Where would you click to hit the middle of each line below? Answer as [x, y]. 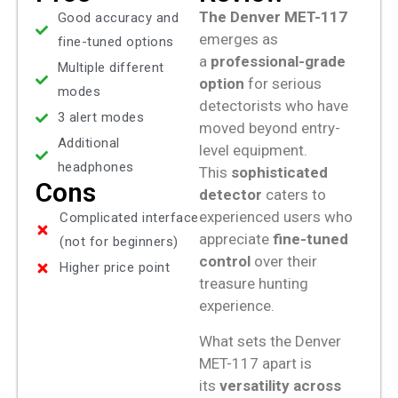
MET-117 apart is [255, 363]
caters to [294, 195]
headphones [96, 167]
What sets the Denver [270, 341]
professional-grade [278, 62]
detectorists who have [274, 106]
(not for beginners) [119, 242]
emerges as [239, 40]
